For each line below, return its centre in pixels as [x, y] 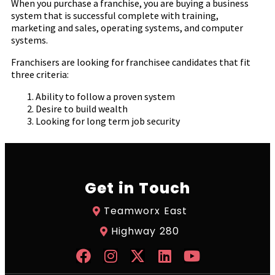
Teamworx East [145, 211]
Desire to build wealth [82, 109]
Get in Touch [137, 188]
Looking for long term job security [108, 121]
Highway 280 [145, 231]
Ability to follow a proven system [105, 96]
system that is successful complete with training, [115, 15]
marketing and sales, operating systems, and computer [127, 28]
